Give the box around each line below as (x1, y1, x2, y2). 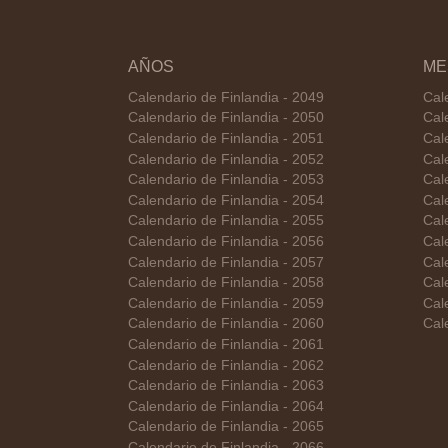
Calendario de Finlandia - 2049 (127, 89, 324, 105)
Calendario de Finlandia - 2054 (127, 192, 324, 208)
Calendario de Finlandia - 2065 (127, 419, 324, 435)
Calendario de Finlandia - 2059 (127, 295, 324, 311)
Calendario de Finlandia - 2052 (127, 151, 324, 167)
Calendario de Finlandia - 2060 (127, 316, 324, 332)
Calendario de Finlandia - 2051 (127, 131, 324, 146)
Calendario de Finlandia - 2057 (127, 254, 324, 270)
